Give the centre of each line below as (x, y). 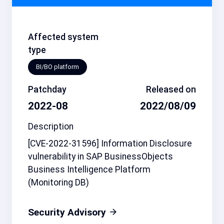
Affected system (63, 37)
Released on (171, 89)
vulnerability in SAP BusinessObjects (100, 156)
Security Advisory (68, 212)
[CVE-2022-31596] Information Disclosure (110, 143)
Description (51, 126)
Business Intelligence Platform (89, 169)
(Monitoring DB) (58, 182)
